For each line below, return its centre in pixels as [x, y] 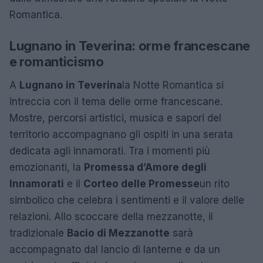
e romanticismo [57, 62]
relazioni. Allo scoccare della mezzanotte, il [111, 217]
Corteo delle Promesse [141, 184]
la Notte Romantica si [173, 85]
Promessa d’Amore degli [145, 167]
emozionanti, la [47, 167]
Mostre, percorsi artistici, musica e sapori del [115, 118]
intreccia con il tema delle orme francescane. [116, 102]
